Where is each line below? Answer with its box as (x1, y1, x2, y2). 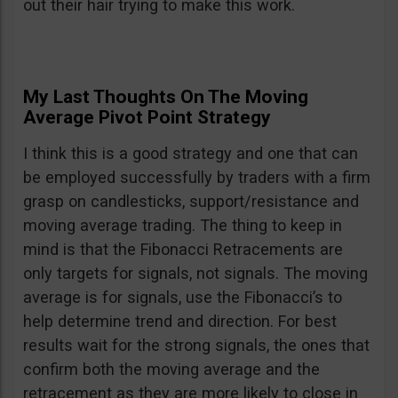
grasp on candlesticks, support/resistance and (23, 192, 359, 211)
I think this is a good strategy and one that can (23, 144, 358, 163)
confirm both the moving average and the (23, 360, 320, 379)
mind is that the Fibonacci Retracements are (23, 240, 343, 259)
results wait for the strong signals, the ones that (23, 336, 370, 355)
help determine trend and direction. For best (23, 312, 337, 331)
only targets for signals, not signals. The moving (23, 264, 368, 283)
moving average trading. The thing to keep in (23, 216, 342, 235)
